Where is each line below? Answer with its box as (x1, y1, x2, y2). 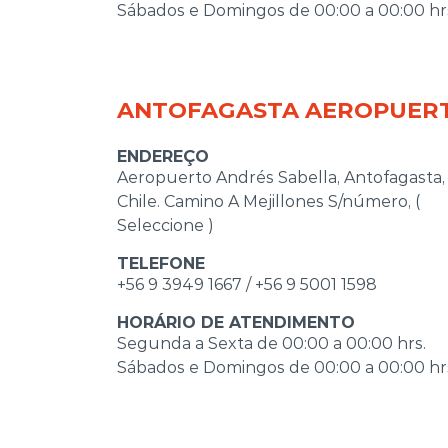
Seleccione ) (117, 215, 214, 235)
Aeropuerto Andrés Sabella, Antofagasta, (117, 167, 445, 187)
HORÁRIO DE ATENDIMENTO (117, 312, 355, 332)
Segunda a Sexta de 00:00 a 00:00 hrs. (117, 333, 426, 353)
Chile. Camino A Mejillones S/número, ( (117, 191, 420, 211)
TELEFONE (117, 253, 205, 273)
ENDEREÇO (117, 146, 209, 166)
